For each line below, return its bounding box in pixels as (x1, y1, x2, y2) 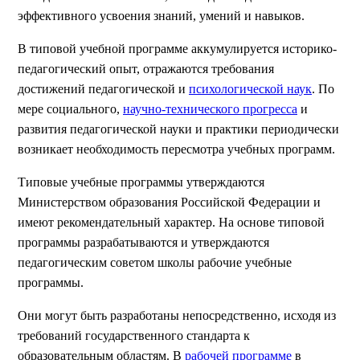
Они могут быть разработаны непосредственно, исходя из (18, 309, 336, 322)
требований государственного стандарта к (18, 329, 250, 342)
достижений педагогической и (18, 82, 189, 96)
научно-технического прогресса (123, 102, 297, 116)
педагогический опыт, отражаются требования (18, 62, 274, 76)
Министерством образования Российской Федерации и (18, 195, 321, 209)
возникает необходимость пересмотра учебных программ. (18, 142, 335, 156)
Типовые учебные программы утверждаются (18, 175, 264, 189)
